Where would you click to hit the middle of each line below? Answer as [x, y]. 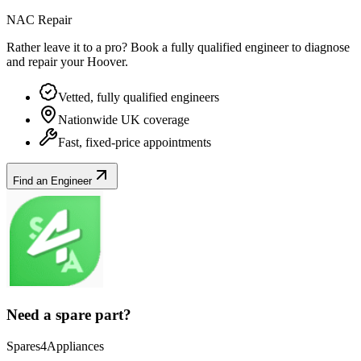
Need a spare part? [69, 314]
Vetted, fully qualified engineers [139, 98]
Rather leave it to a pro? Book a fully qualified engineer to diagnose [178, 48]
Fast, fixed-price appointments [135, 143]
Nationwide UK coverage [124, 120]
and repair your [47, 62]
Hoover [106, 62]
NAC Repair [39, 20]
